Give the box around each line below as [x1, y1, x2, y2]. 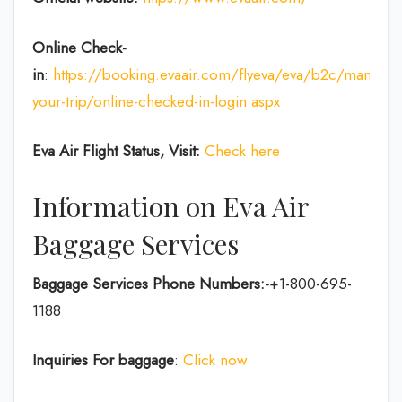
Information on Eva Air [32, 188, 309, 224]
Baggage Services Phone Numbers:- [32, 272, 269, 294]
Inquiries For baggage [32, 349, 174, 371]
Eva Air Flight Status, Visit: [32, 140, 200, 162]
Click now [183, 349, 248, 371]
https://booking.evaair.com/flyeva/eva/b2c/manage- [53, 63, 399, 85]
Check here [205, 140, 280, 162]
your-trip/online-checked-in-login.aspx [32, 90, 280, 112]
